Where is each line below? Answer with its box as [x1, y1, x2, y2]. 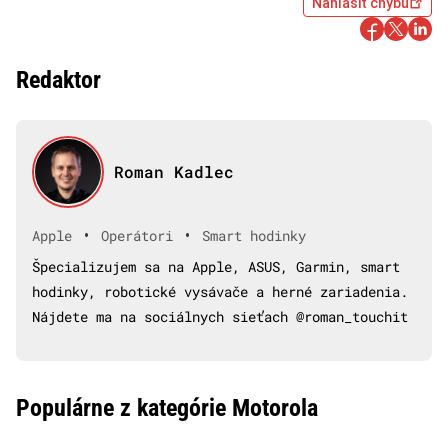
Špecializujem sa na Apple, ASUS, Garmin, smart [32, 256, 400, 276]
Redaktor [16, 65, 101, 94]
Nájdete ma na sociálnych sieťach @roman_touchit [32, 306, 408, 326]
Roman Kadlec [113, 160, 234, 182]
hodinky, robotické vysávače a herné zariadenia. [32, 281, 408, 301]
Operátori [101, 226, 173, 246]
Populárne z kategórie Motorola [16, 393, 318, 422]
